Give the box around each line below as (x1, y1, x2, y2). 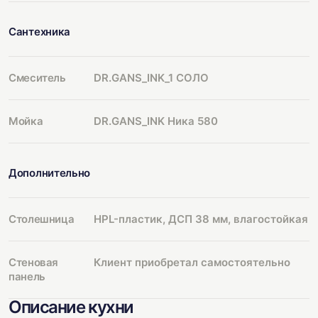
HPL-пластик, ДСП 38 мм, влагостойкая (94, 212, 308, 226)
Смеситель (9, 70, 66, 84)
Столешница (9, 212, 75, 226)
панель (9, 269, 45, 283)
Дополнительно (9, 165, 91, 180)
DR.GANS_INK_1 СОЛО (94, 70, 209, 84)
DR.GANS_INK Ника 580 (94, 114, 218, 128)
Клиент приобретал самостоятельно (94, 255, 290, 269)
